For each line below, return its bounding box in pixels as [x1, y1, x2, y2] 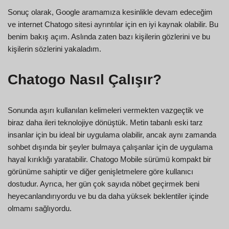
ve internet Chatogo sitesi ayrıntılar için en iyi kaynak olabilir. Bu [8, 19, 218, 29]
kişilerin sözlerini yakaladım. [8, 44, 101, 53]
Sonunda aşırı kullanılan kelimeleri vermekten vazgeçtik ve [8, 105, 203, 114]
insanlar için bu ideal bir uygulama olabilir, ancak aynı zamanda [8, 130, 216, 139]
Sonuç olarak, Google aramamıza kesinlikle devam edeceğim [8, 7, 213, 16]
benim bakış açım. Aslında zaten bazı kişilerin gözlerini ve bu [8, 32, 210, 41]
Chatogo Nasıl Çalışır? [8, 71, 162, 87]
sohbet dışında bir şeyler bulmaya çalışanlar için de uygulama [8, 142, 213, 151]
